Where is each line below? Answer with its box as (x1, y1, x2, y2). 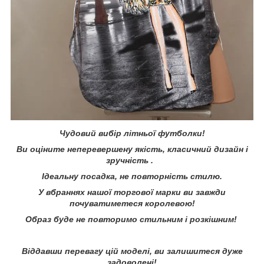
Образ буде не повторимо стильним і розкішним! (25, 214, 239, 225)
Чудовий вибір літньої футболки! (59, 128, 205, 138)
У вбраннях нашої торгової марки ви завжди (38, 187, 226, 197)
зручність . (106, 156, 158, 166)
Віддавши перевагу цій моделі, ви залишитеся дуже (21, 246, 243, 256)
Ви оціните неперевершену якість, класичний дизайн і (16, 144, 248, 154)
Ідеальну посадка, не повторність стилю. (42, 171, 222, 181)
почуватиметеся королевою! (69, 199, 195, 209)
